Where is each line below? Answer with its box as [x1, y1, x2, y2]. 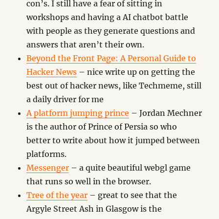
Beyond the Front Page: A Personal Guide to [26, 53, 197, 63]
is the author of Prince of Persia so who [26, 122, 177, 131]
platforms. [26, 149, 67, 159]
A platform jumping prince [26, 108, 130, 118]
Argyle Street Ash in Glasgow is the [26, 204, 162, 214]
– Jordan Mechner [129, 108, 202, 118]
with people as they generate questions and [26, 26, 196, 36]
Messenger [26, 163, 69, 173]
